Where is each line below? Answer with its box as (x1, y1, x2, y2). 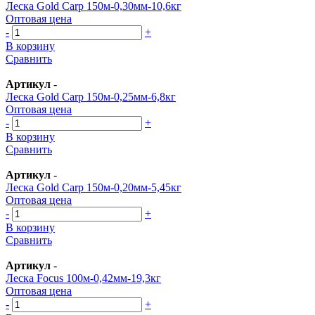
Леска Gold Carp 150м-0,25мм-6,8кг (6, 90, 176, 103)
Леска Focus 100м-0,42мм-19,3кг (6, 271, 161, 284)
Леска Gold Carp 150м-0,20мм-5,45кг (6, 181, 181, 193)
